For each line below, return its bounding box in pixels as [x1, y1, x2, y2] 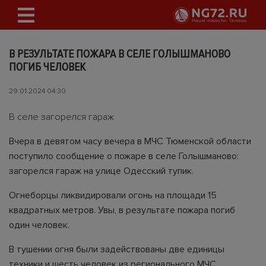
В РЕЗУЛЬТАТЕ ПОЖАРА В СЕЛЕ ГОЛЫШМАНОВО [9, 47, 230, 61]
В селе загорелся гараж [9, 111, 114, 123]
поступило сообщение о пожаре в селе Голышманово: [9, 150, 239, 162]
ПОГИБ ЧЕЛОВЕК [9, 60, 85, 74]
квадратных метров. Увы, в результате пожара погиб [9, 204, 235, 216]
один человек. [9, 219, 69, 231]
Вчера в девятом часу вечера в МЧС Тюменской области [9, 135, 251, 147]
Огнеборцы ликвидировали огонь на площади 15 [9, 189, 217, 201]
